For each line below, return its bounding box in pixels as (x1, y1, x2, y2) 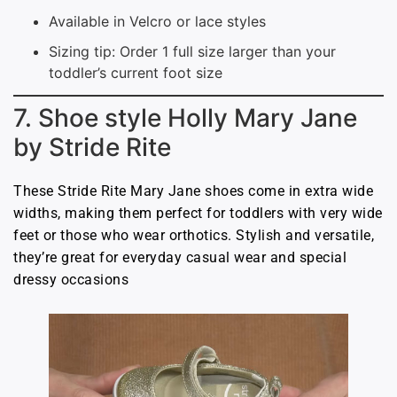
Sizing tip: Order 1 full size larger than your (49, 43, 336, 61)
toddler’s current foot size (49, 64, 222, 82)
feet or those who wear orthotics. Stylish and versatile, (13, 227, 374, 245)
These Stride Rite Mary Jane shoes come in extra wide (13, 183, 373, 200)
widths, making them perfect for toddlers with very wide (13, 205, 383, 222)
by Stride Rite (13, 132, 171, 163)
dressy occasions (13, 271, 128, 289)
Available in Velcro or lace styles (49, 12, 266, 31)
